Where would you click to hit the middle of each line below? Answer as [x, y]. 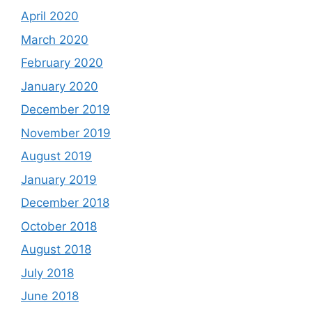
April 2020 [50, 16]
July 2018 [47, 273]
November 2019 [66, 133]
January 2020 [60, 86]
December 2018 [65, 203]
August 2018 [56, 250]
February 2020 [62, 63]
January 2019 [59, 179]
